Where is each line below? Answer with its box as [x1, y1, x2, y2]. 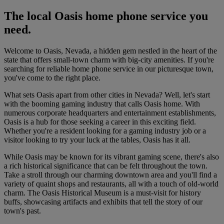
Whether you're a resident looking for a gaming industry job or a [4, 126, 206, 135]
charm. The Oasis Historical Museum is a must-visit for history [4, 188, 201, 197]
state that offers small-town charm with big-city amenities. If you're [4, 55, 214, 64]
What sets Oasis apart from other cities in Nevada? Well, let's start [4, 90, 210, 99]
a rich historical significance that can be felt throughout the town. [4, 161, 207, 170]
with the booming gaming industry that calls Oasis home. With [4, 99, 200, 108]
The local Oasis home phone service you [4, 9, 208, 23]
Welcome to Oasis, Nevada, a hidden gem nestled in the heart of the [4, 46, 217, 55]
